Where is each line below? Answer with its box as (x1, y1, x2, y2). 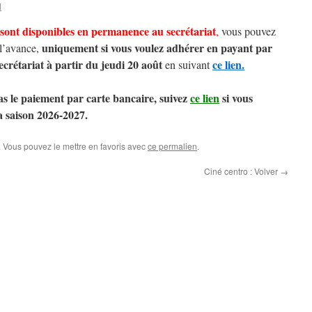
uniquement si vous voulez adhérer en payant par (42, 40, 272, 56)
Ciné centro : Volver (204, 165, 280, 177)
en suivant (162, 57, 212, 72)
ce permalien (148, 140, 197, 152)
